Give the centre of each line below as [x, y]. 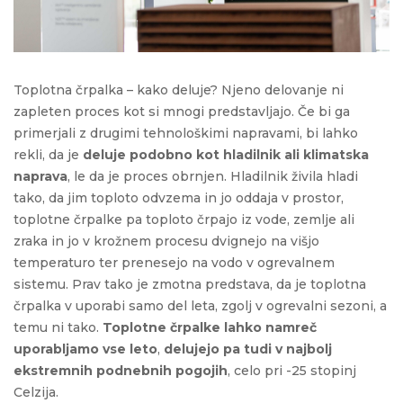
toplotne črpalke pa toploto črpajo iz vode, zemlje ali [184, 220]
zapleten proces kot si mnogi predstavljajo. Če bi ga [182, 112]
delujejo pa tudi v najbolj [248, 349]
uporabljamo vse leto [85, 349]
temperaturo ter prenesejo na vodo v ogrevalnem [174, 263]
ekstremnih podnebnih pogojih [121, 371]
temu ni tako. [58, 328]
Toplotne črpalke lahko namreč [210, 328]
